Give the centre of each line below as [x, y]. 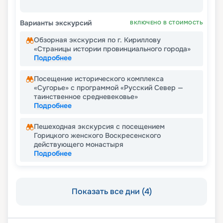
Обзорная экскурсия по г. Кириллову [97, 40]
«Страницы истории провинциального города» [112, 49]
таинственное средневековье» [86, 97]
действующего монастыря [79, 145]
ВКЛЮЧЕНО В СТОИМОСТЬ [167, 23]
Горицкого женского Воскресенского [97, 136]
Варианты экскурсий [56, 23]
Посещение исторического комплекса [99, 79]
